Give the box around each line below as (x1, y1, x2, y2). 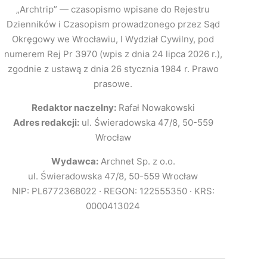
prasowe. (94, 77, 132, 89)
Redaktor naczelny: (31, 101, 116, 113)
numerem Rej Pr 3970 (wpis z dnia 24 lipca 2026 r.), (4, 48, 222, 60)
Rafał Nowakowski (116, 101, 195, 113)
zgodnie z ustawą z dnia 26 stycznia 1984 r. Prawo (7, 63, 219, 74)
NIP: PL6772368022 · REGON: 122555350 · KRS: (11, 185, 215, 197)
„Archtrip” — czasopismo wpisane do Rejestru (16, 3, 210, 15)
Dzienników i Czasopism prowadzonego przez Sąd (6, 18, 220, 30)
